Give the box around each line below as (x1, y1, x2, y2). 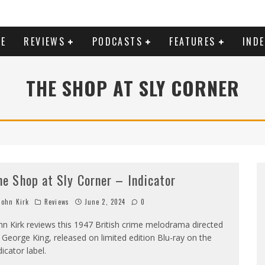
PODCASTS (92, 34, 143, 49)
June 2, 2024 (84, 197, 126, 206)
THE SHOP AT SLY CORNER (25, 74, 240, 102)
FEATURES (169, 34, 216, 49)
